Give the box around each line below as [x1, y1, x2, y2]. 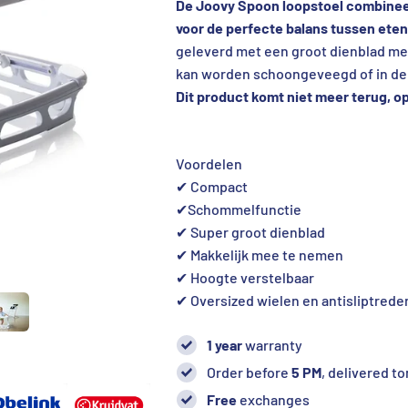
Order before [206, 363, 291, 382]
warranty [241, 336, 302, 354]
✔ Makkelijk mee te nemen [175, 246, 343, 264]
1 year [206, 336, 242, 354]
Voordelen [175, 155, 242, 173]
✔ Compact [175, 178, 248, 196]
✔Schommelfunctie [175, 200, 301, 219]
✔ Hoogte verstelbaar [175, 269, 314, 287]
